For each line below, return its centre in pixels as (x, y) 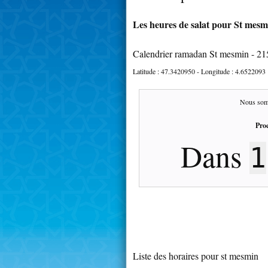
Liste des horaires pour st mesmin (196, 255)
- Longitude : (215, 71)
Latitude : (147, 71)
